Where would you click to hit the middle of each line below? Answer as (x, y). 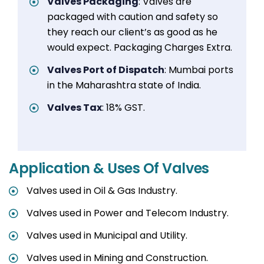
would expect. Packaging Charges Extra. (140, 48)
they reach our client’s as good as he (132, 32)
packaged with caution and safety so (133, 17)
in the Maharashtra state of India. (124, 85)
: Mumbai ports (199, 70)
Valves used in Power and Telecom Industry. (128, 213)
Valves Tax (75, 108)
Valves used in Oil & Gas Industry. (102, 191)
